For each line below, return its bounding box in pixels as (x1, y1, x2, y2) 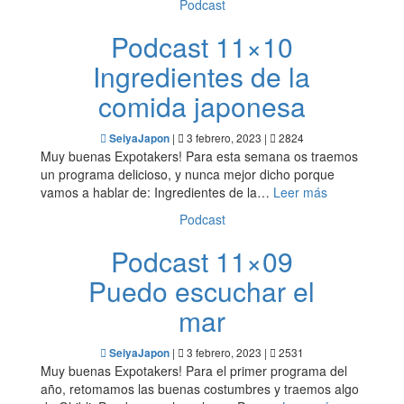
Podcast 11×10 (110, 27, 293, 66)
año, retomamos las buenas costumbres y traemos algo (41, 380, 359, 398)
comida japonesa (97, 87, 306, 125)
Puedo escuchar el (88, 271, 316, 310)
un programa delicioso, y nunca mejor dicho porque (41, 165, 335, 183)
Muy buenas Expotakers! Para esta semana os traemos (41, 147, 358, 165)
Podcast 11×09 (110, 242, 293, 280)
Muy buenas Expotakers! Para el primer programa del (41, 362, 347, 380)
